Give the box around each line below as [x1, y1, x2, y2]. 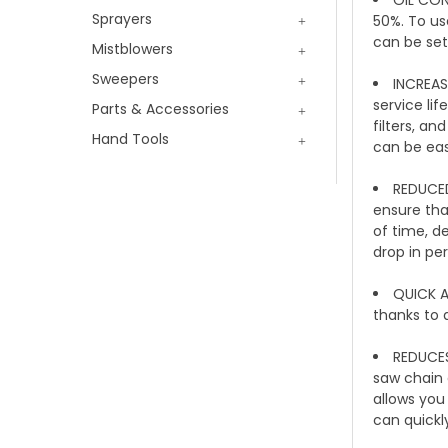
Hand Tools [92, 128, 169, 149]
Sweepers [92, 68, 159, 89]
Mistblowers [92, 38, 173, 59]
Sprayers [92, 8, 152, 29]
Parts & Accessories [92, 98, 229, 119]
